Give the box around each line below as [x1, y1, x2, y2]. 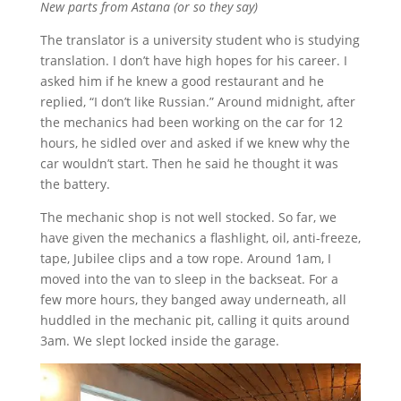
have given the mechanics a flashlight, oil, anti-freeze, [39, 228, 361, 246]
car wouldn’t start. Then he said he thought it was [39, 154, 338, 172]
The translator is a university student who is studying [39, 30, 360, 48]
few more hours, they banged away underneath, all [39, 290, 346, 308]
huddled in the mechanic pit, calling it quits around [39, 311, 350, 328]
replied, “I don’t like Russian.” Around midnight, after [39, 92, 355, 110]
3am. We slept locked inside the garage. [39, 331, 279, 349]
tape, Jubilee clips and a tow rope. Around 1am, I [39, 249, 331, 267]
